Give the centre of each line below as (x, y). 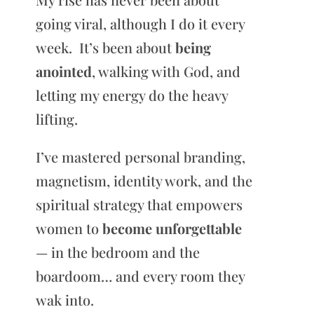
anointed (63, 71)
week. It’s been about (105, 47)
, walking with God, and (166, 71)
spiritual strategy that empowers (139, 204)
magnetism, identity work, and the (144, 180)
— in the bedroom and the (117, 252)
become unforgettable (172, 228)
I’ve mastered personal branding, (140, 156)
